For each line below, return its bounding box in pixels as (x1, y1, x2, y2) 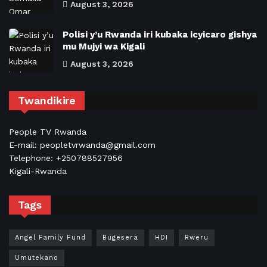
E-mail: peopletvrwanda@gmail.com (9, 140, 156, 150)
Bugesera (103, 234, 138, 242)
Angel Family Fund (15, 234, 86, 242)
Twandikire (18, 94, 76, 107)
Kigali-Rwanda (9, 166, 67, 176)
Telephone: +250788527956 (9, 153, 123, 163)
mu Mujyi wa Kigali (63, 41, 145, 52)
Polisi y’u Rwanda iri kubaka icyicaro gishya (63, 29, 257, 41)
